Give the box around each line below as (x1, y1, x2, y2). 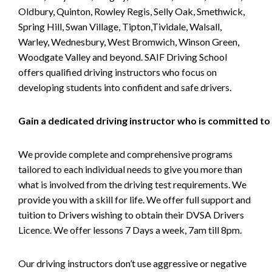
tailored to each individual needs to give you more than (18, 163, 242, 175)
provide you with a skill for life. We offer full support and (18, 194, 251, 205)
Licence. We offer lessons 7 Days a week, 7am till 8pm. (18, 224, 242, 236)
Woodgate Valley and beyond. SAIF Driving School (18, 51, 227, 63)
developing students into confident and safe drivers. (18, 81, 231, 93)
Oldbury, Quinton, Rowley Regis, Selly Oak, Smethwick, (18, 5, 245, 17)
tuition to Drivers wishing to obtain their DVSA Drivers (18, 209, 244, 220)
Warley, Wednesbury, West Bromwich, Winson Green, (18, 36, 239, 47)
